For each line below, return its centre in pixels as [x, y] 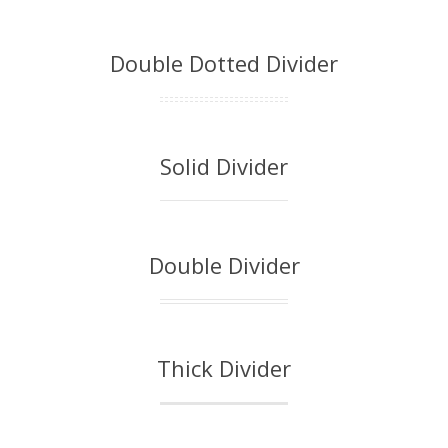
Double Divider [224, 265]
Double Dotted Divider [224, 63]
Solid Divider [224, 166]
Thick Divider [224, 368]
